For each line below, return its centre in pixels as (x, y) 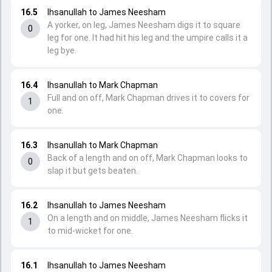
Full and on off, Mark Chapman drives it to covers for (148, 98)
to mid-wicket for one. (90, 231)
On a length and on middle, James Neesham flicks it (148, 218)
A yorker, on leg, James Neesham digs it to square (144, 25)
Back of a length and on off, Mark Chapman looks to (148, 158)
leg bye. (62, 50)
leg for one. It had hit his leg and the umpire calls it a (148, 38)
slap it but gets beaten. (93, 171)
